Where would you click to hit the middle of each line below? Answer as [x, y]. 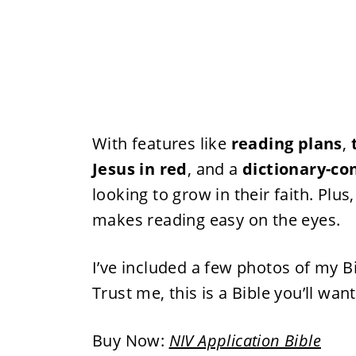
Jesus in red [139, 169]
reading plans [286, 143]
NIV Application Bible [245, 341]
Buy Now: [130, 341]
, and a [215, 169]
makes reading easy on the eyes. [216, 220]
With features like [161, 143]
